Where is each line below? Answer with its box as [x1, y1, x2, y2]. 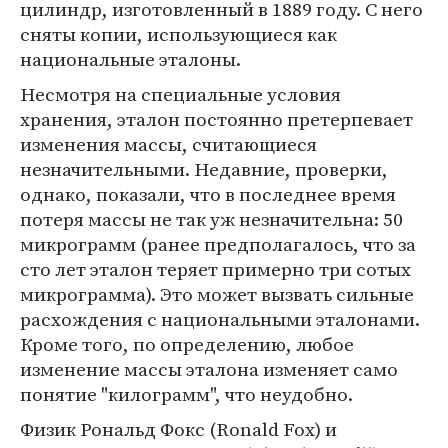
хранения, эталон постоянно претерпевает [20, 106, 413, 132]
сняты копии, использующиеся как [20, 21, 337, 47]
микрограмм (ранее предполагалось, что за [20, 231, 416, 257]
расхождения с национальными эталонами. [20, 306, 420, 332]
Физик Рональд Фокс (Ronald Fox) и [20, 416, 337, 442]
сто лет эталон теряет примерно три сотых [20, 256, 411, 282]
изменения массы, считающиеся [20, 131, 317, 157]
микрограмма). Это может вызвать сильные [20, 281, 414, 307]
